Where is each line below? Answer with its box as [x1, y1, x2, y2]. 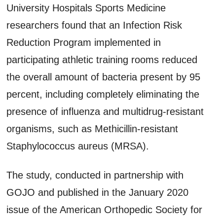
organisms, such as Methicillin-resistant [6, 123, 179, 134]
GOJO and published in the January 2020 [6, 186, 189, 198]
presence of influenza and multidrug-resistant [6, 106, 204, 117]
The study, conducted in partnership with [6, 169, 184, 181]
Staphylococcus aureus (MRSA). [6, 140, 149, 151]
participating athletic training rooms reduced [6, 54, 198, 65]
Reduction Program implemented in [6, 37, 161, 48]
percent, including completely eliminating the [6, 88, 200, 100]
